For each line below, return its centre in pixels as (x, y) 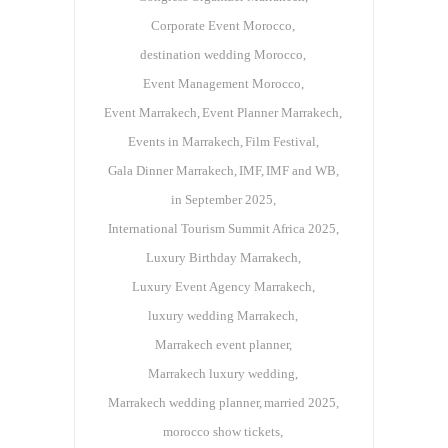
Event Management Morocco (221, 84)
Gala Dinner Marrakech (170, 171)
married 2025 (299, 403)
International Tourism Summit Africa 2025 (221, 229)
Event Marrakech (150, 113)
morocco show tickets (221, 432)
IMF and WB (300, 171)
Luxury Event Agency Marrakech (221, 287)
